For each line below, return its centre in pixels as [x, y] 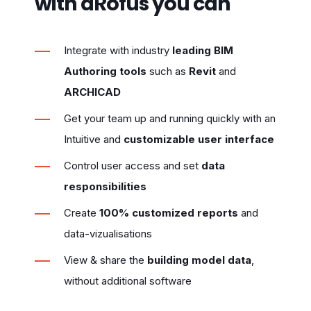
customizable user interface [199, 139]
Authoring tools [105, 71]
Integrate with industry [118, 50]
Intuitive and [94, 139]
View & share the [106, 260]
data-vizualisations [108, 233]
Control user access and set [133, 165]
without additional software [128, 280]
